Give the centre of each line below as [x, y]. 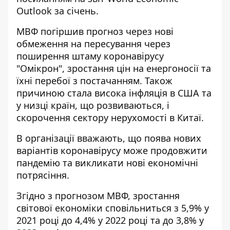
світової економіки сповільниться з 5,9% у [113, 208]
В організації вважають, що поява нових [109, 138]
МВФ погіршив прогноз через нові [95, 31]
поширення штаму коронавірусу [90, 56]
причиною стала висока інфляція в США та [114, 93]
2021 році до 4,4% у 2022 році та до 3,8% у [110, 220]
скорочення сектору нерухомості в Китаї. [111, 118]
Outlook [34, 11]
